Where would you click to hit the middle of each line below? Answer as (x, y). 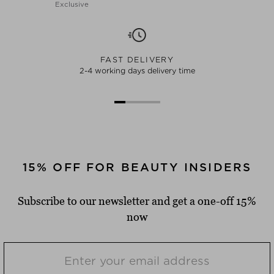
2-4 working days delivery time (137, 71)
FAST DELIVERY (137, 60)
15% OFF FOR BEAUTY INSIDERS (137, 168)
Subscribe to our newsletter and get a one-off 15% (137, 201)
